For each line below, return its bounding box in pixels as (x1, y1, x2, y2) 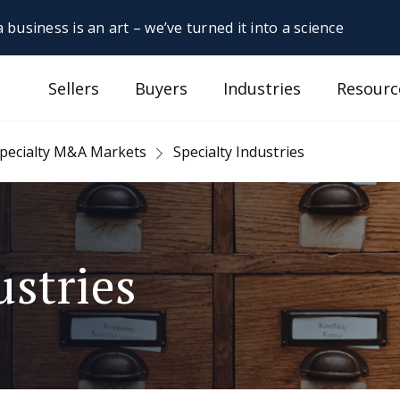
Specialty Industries (172, 142, 304, 162)
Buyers (135, 77, 187, 99)
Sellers (48, 77, 99, 99)
